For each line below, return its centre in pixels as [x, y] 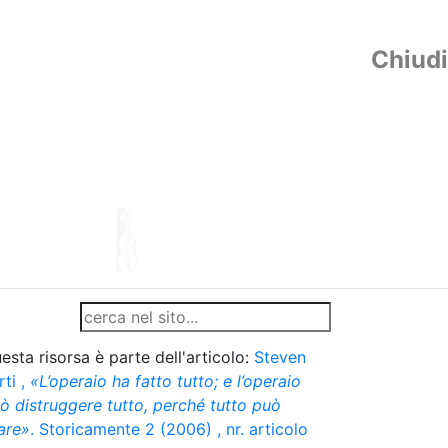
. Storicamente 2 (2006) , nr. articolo [169, 429]
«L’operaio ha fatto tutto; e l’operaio [165, 381]
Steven [280, 357]
